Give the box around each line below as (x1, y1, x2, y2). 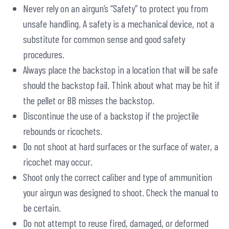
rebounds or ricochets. (23, 125, 102, 138)
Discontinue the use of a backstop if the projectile (23, 109, 199, 122)
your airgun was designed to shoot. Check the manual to (23, 186, 218, 199)
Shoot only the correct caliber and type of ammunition (23, 171, 212, 184)
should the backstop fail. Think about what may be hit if (23, 79, 220, 91)
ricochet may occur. (23, 155, 93, 168)
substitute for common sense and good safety (23, 33, 185, 45)
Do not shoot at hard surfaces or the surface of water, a (23, 140, 218, 153)
